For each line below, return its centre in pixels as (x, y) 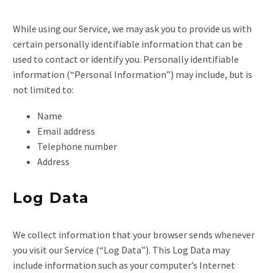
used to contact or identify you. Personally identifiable (126, 59)
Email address (66, 131)
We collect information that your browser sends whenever (134, 235)
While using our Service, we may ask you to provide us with (132, 28)
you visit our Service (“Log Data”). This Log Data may (121, 250)
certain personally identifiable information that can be (128, 44)
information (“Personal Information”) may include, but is (133, 74)
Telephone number (77, 146)
